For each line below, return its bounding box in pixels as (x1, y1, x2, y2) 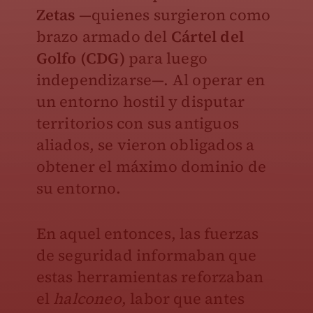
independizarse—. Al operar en (36, 69, 265, 91)
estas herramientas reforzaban (36, 266, 264, 288)
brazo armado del (36, 26, 171, 48)
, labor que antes (121, 288, 245, 310)
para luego (128, 48, 208, 69)
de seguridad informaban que (36, 245, 256, 266)
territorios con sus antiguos (36, 112, 240, 134)
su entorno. (36, 177, 122, 199)
